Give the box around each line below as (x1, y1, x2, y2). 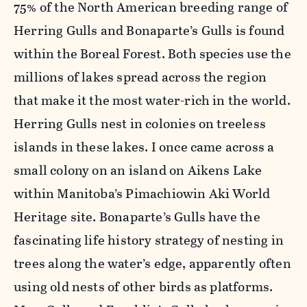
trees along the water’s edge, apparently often (14, 253, 291, 273)
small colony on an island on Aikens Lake (14, 160, 262, 180)
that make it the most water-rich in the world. (14, 90, 291, 110)
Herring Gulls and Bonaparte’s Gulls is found (14, 20, 285, 40)
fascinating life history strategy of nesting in (14, 230, 284, 250)
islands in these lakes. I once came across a (14, 136, 275, 157)
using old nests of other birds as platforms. (14, 276, 273, 297)
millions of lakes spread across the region (14, 66, 267, 87)
